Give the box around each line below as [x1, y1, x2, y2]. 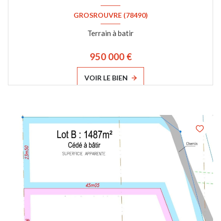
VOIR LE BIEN [84, 74, 128, 82]
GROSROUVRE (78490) [73, 10, 148, 19]
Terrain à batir [87, 29, 134, 38]
